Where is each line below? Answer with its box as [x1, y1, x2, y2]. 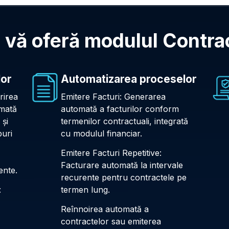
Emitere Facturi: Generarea [61, 91, 166, 102]
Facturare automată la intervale [61, 159, 184, 170]
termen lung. [61, 184, 110, 195]
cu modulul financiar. [61, 128, 143, 139]
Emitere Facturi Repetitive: [61, 147, 162, 158]
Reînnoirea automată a [61, 204, 149, 215]
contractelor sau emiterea [61, 216, 162, 227]
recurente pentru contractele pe [61, 172, 187, 182]
